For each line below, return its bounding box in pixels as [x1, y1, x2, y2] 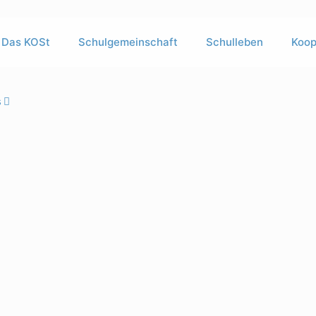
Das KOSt [1, 35, 50, 49]
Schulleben [206, 35, 263, 49]
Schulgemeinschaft [78, 35, 178, 49]
